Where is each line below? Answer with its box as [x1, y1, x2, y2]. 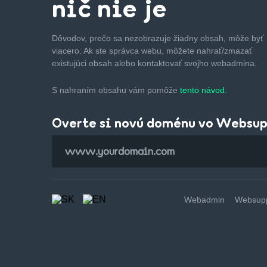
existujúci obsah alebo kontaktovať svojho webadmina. [52, 58, 257, 68]
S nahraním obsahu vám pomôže [52, 85, 180, 95]
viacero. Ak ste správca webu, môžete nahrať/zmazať [52, 45, 252, 55]
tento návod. [180, 85, 227, 95]
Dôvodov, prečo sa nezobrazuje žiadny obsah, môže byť [52, 33, 263, 43]
